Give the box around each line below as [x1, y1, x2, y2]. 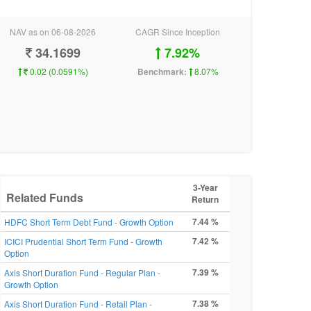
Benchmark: [137, 65, 187, 78]
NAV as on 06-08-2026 [10, 26, 96, 37]
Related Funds [6, 190, 83, 205]
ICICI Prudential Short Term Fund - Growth [4, 235, 162, 247]
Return [192, 193, 219, 205]
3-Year [192, 181, 218, 194]
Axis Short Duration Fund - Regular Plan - [4, 267, 160, 278]
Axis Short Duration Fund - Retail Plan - [4, 298, 152, 310]
